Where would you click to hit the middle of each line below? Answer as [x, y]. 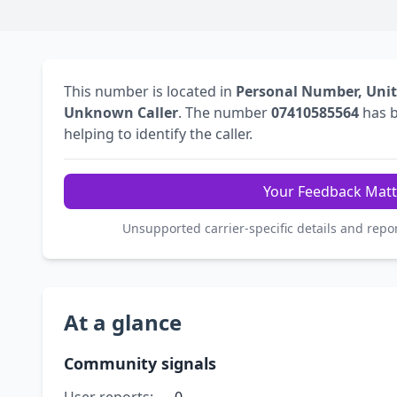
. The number [225, 113]
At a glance [123, 323]
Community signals [140, 364]
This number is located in [150, 92]
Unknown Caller [121, 113]
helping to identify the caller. [158, 134]
